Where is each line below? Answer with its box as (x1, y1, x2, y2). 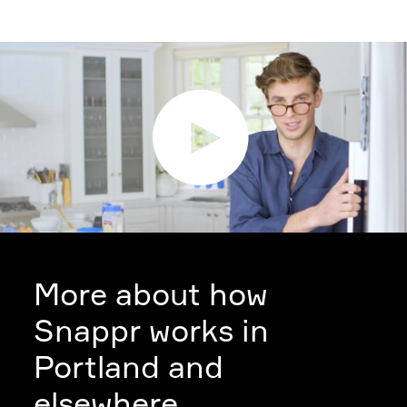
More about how (34, 275, 269, 313)
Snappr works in (34, 312, 270, 349)
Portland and (34, 348, 224, 385)
